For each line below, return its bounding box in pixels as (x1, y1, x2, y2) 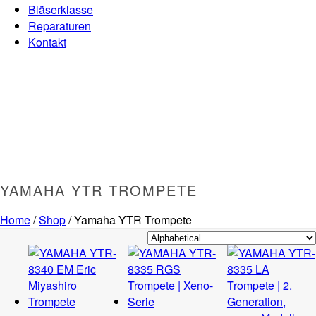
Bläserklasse (28, 1, 93, 18)
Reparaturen (28, 18, 91, 34)
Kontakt (28, 34, 66, 50)
